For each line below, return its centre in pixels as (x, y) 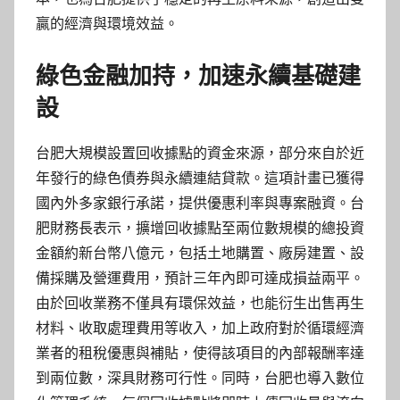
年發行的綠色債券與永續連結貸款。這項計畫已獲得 (200, 179)
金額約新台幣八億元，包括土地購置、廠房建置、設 (200, 254)
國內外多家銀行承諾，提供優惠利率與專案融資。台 (200, 204)
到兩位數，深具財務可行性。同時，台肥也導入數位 (200, 379)
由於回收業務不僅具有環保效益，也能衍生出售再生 (200, 304)
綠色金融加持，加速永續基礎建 (198, 75)
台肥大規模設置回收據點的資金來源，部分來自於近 (200, 154)
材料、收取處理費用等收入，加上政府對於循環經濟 (200, 329)
